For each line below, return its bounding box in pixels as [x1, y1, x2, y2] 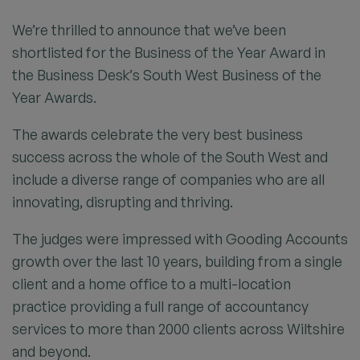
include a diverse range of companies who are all [12, 170, 325, 188]
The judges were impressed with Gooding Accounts [12, 230, 348, 247]
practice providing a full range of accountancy [12, 297, 309, 315]
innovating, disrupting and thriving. [12, 193, 233, 211]
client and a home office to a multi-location [12, 275, 291, 292]
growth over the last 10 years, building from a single [12, 252, 342, 270]
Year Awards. [12, 88, 96, 106]
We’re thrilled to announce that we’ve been [12, 21, 286, 39]
